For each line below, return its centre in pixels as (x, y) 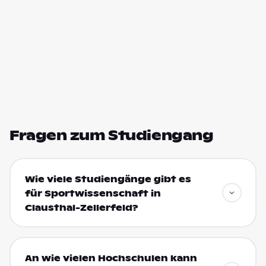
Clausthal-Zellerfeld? (81, 208)
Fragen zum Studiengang (112, 135)
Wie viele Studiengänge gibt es (108, 179)
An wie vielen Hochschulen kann (111, 258)
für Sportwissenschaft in (93, 193)
